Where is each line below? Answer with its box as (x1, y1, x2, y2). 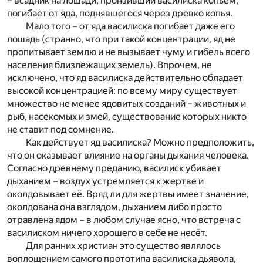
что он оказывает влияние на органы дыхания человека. (7, 150, 249, 161)
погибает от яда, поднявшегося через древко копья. (7, 8, 232, 19)
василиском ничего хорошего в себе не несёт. (7, 227, 207, 239)
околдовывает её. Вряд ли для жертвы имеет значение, (7, 188, 249, 200)
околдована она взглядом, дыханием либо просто (7, 201, 222, 213)
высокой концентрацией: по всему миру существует (7, 85, 237, 97)
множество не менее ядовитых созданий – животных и (7, 98, 246, 110)
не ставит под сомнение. (7, 124, 114, 136)
